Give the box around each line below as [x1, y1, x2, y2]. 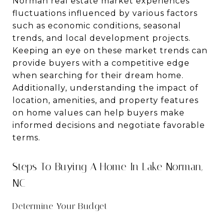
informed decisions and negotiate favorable [12, 120, 205, 130]
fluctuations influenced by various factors [12, 8, 198, 18]
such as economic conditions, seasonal [12, 21, 181, 30]
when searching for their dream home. [12, 71, 184, 80]
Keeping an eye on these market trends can [12, 46, 208, 55]
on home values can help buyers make [12, 108, 185, 117]
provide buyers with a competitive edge [12, 58, 190, 68]
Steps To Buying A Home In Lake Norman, [12, 161, 203, 173]
